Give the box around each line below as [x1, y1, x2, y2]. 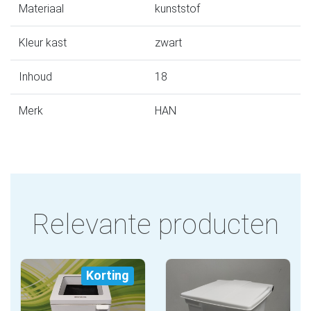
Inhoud [19, 70, 52, 83]
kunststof [155, 2, 200, 15]
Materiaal [19, 2, 64, 15]
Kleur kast [19, 36, 67, 49]
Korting [85, 268, 129, 283]
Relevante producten [32, 208, 279, 241]
